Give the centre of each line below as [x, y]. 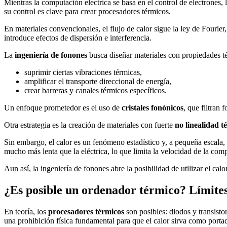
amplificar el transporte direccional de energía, [98, 82]
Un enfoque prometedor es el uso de [63, 108]
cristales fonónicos [153, 108]
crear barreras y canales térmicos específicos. [96, 91]
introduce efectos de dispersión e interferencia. [78, 38]
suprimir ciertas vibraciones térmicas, [83, 72]
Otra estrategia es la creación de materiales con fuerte [89, 125]
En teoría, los [26, 211]
